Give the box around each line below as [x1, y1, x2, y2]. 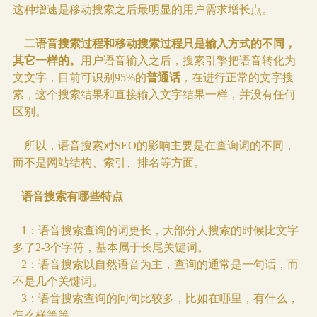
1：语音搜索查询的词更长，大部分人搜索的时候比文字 [12, 224, 299, 237]
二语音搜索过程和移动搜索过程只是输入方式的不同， [12, 38, 296, 50]
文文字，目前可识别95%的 [12, 71, 146, 84]
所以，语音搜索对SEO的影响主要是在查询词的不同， [23, 139, 295, 152]
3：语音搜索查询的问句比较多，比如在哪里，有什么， [18, 292, 299, 305]
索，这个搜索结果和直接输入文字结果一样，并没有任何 [12, 88, 296, 101]
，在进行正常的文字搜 [180, 71, 294, 84]
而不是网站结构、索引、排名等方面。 [12, 156, 205, 169]
